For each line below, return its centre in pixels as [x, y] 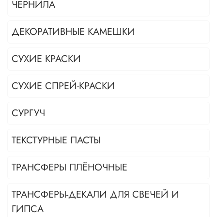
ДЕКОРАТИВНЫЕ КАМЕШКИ [73, 32]
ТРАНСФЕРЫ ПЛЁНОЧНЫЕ [70, 168]
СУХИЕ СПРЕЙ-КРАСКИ [63, 86]
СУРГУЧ [28, 113]
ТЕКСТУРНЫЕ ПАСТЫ [56, 140]
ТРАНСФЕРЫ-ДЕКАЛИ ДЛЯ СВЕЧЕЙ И [95, 195]
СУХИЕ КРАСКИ [46, 59]
